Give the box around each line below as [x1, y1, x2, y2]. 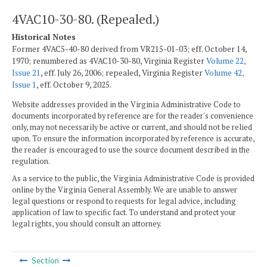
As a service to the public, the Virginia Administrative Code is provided [12, 173, 254, 184]
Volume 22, [206, 55, 246, 67]
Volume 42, [204, 67, 244, 79]
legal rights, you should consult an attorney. [12, 218, 162, 229]
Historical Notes [12, 32, 76, 43]
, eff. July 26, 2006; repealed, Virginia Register [41, 67, 204, 79]
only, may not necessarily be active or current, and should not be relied [12, 122, 252, 132]
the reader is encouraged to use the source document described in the [12, 144, 250, 155]
